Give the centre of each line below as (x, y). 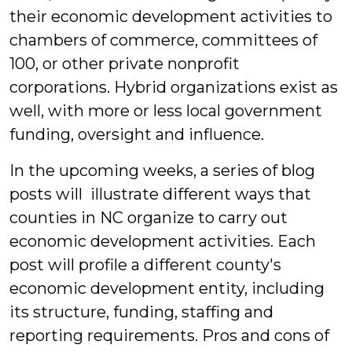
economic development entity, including (167, 288)
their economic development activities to (171, 16)
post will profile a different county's (145, 265)
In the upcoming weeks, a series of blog (162, 170)
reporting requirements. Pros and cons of (169, 335)
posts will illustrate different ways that (160, 194)
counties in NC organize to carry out (148, 218)
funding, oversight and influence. (137, 134)
